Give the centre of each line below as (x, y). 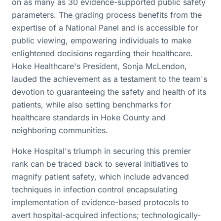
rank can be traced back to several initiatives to (100, 164)
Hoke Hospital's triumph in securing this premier (101, 151)
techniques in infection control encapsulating (95, 189)
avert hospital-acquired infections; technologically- (106, 215)
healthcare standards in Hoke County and (89, 117)
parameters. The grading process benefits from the (107, 15)
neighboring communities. (60, 130)
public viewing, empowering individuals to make (102, 40)
